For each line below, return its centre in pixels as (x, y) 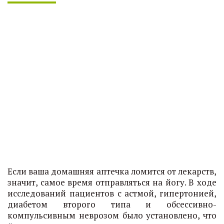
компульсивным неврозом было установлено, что (112, 215)
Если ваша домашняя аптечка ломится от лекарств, (112, 171)
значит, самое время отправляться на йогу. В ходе (112, 182)
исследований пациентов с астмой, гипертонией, (112, 193)
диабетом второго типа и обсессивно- (112, 204)
